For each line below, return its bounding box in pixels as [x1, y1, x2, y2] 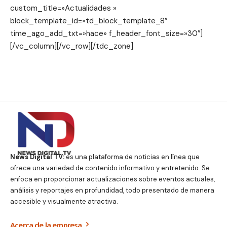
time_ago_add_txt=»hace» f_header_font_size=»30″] [10, 28, 203, 39]
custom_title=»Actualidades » [10, 3, 117, 13]
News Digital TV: [10, 152, 64, 161]
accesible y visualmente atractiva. [10, 197, 118, 206]
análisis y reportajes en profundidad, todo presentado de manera [10, 185, 214, 195]
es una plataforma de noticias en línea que [64, 152, 200, 161]
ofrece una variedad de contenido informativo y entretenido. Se [10, 163, 210, 172]
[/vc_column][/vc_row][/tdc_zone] [10, 41, 133, 51]
